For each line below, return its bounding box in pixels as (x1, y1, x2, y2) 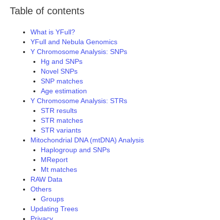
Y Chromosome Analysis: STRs (30, 97, 127, 105)
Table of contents (10, 5, 84, 17)
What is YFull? (30, 28, 75, 36)
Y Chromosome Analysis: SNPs (30, 48, 127, 56)
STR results (41, 107, 77, 115)
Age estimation (41, 87, 87, 95)
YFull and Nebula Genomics (30, 38, 117, 46)
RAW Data (30, 175, 62, 184)
